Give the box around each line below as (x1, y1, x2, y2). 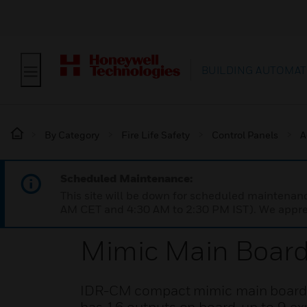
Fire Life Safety (121, 129, 190, 140)
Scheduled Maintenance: (60, 171, 193, 185)
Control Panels (212, 129, 278, 140)
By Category (45, 129, 99, 140)
